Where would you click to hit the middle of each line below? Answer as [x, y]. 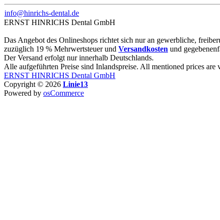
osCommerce [64, 93]
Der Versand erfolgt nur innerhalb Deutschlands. [79, 58]
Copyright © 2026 [33, 84]
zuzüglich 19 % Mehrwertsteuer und [61, 49]
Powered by [24, 93]
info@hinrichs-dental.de [42, 13]
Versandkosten [143, 49]
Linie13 [75, 84]
